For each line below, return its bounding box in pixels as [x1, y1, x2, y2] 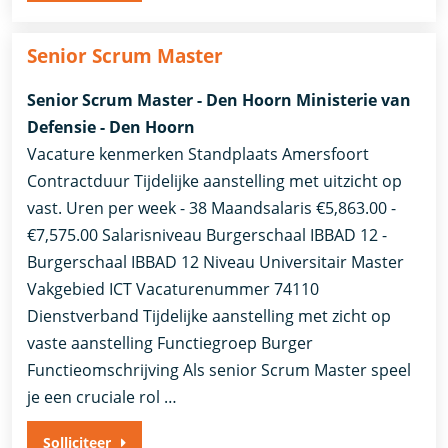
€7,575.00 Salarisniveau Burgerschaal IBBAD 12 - [27, 223, 388, 246]
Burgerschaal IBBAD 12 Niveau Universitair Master [27, 250, 405, 273]
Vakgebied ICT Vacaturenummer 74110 [27, 277, 320, 300]
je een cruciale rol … [27, 385, 178, 408]
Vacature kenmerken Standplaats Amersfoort [27, 142, 370, 165]
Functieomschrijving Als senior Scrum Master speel [27, 358, 412, 381]
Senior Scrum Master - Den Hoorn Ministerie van [27, 88, 412, 111]
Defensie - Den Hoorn [27, 115, 196, 138]
